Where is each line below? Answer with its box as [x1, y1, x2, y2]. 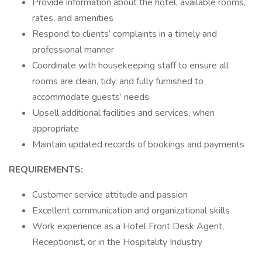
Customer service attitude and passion [32, 188, 188, 201]
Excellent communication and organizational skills [32, 204, 230, 217]
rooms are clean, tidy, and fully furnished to [32, 75, 204, 88]
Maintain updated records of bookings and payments [32, 138, 244, 151]
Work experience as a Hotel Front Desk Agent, [32, 220, 224, 233]
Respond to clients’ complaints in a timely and [32, 27, 217, 40]
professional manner [32, 43, 114, 56]
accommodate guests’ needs [32, 91, 149, 104]
